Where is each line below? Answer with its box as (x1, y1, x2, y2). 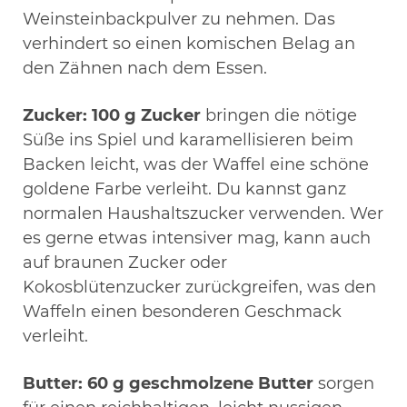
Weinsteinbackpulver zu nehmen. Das (23, 8, 335, 29)
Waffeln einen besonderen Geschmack (23, 301, 342, 322)
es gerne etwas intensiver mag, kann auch (23, 227, 371, 248)
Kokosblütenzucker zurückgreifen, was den (23, 276, 376, 297)
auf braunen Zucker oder (23, 252, 227, 273)
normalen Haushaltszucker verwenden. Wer (23, 203, 383, 223)
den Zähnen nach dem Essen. (23, 57, 267, 78)
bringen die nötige (201, 104, 357, 125)
